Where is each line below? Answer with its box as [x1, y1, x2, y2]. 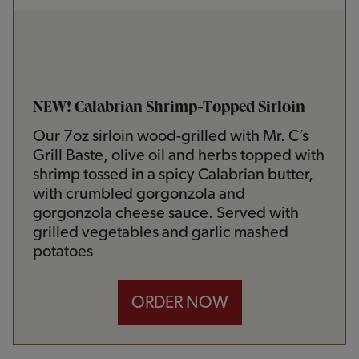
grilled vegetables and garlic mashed [33, 224, 288, 240]
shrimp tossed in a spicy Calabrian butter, [33, 166, 313, 183]
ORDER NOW [131, 293, 228, 311]
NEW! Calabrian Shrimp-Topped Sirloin [33, 100, 305, 117]
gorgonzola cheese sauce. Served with [33, 204, 299, 221]
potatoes [33, 243, 93, 260]
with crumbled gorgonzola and [33, 185, 245, 202]
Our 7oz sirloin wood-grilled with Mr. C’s [33, 127, 309, 144]
